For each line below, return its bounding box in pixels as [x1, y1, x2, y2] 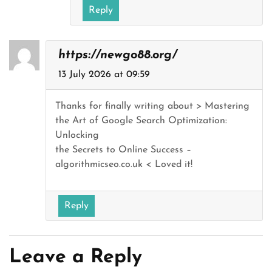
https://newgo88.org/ [58, 49, 177, 61]
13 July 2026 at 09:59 [58, 70, 150, 80]
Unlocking [55, 131, 99, 140]
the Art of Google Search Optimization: [55, 116, 227, 126]
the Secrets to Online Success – [55, 145, 191, 155]
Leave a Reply [9, 248, 142, 267]
